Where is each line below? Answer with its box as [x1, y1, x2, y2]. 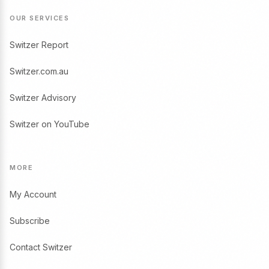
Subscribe [10, 216, 50, 226]
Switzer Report [10, 40, 68, 50]
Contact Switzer [10, 242, 72, 253]
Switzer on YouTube [10, 119, 89, 130]
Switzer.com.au [10, 66, 68, 77]
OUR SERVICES [10, 14, 69, 23]
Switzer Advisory [10, 92, 76, 103]
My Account [10, 189, 56, 200]
